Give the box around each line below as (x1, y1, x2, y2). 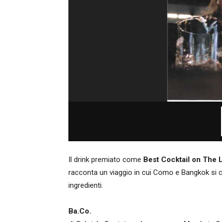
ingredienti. (68, 181, 103, 190)
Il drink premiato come (68, 155, 143, 164)
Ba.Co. (68, 207, 91, 216)
